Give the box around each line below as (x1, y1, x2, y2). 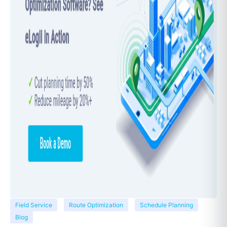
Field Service (15, 201, 52, 209)
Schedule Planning (140, 201, 193, 209)
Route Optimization (69, 201, 123, 209)
